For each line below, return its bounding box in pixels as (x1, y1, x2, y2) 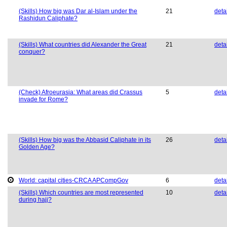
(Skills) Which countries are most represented (19, 189, 143, 197)
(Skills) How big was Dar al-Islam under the (19, 8, 137, 15)
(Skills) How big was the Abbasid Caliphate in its (19, 136, 151, 144)
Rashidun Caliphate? (19, 15, 78, 22)
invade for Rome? (19, 96, 68, 103)
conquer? (19, 48, 45, 56)
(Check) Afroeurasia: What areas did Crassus (19, 89, 142, 96)
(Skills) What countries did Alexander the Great (19, 41, 146, 49)
